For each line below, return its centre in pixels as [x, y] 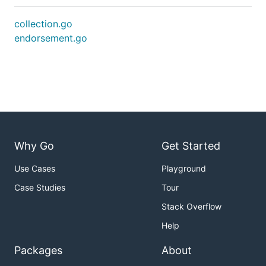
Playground [184, 169]
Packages [38, 251]
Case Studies [40, 188]
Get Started [191, 146]
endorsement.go [51, 38]
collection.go [43, 24]
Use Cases [35, 169]
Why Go [34, 146]
